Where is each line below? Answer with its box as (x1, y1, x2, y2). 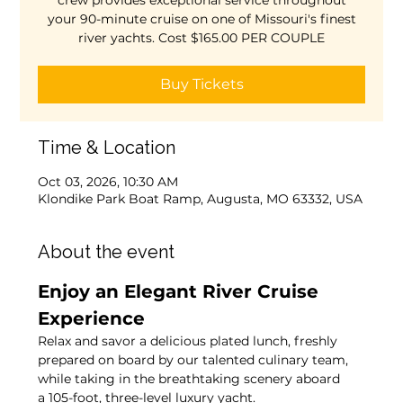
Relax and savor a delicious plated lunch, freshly (38, 333, 342, 349)
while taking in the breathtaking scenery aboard (38, 371, 345, 387)
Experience (38, 308, 146, 329)
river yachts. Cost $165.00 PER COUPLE (78, 30, 325, 46)
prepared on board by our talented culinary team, (38, 352, 353, 368)
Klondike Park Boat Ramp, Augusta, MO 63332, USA (38, 191, 363, 207)
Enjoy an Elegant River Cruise (38, 281, 325, 302)
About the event (38, 241, 175, 263)
